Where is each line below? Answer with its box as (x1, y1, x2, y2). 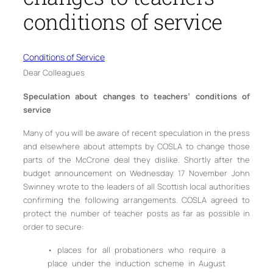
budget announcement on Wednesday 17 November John (23, 167, 250, 179)
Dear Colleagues (23, 67, 85, 79)
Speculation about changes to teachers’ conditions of (23, 90, 250, 102)
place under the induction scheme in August (48, 258, 225, 269)
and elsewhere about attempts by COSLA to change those (23, 140, 250, 152)
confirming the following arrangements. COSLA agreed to (23, 194, 250, 205)
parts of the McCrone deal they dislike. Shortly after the (23, 154, 250, 165)
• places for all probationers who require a (48, 244, 225, 256)
